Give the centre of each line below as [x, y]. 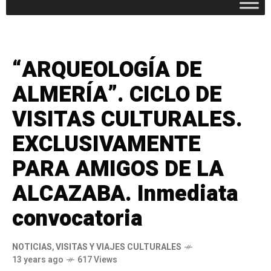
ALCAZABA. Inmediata [125, 194]
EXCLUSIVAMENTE [106, 144]
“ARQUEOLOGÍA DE [107, 70]
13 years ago [38, 260]
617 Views [97, 260]
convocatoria [77, 218]
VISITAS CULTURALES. [127, 119]
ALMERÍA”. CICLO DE [117, 94]
